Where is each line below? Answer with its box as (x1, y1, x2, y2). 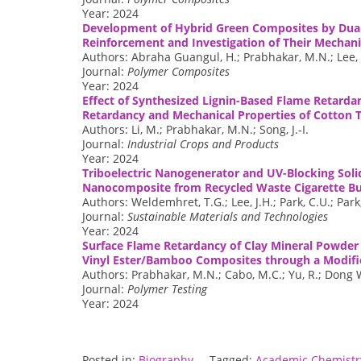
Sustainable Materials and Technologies (127, 209, 328, 225)
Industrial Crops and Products (127, 136, 279, 152)
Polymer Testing (127, 281, 207, 297)
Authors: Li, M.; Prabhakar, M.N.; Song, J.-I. (82, 122, 309, 138)
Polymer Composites (127, 64, 230, 80)
